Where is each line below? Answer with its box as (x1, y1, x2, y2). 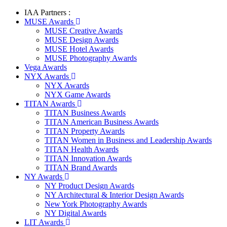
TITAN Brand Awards (45, 163, 117, 172)
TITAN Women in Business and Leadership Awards (45, 136, 212, 144)
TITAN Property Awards (45, 127, 125, 135)
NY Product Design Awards (45, 181, 134, 190)
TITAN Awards (24, 99, 77, 108)
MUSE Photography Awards (45, 54, 137, 62)
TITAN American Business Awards (45, 118, 159, 126)
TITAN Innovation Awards (45, 154, 132, 163)
